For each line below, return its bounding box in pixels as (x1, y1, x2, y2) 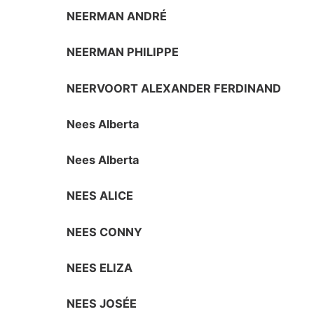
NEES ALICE (67, 189, 134, 203)
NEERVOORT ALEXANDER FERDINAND (67, 81, 282, 95)
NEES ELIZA (67, 260, 133, 275)
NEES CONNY (67, 224, 143, 239)
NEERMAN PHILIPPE (67, 45, 179, 60)
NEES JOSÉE (67, 296, 137, 311)
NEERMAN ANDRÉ (67, 8, 168, 23)
